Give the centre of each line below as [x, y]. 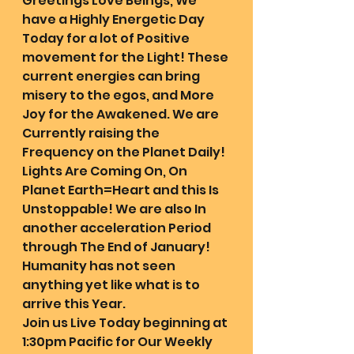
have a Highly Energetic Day [115, 20]
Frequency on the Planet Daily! [125, 153]
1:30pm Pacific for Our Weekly [119, 342]
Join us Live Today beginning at [126, 323]
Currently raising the [92, 134]
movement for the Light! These [126, 58]
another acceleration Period [118, 228]
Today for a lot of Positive [107, 39]
